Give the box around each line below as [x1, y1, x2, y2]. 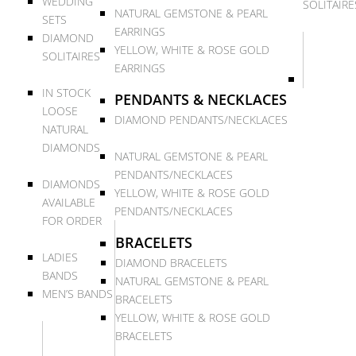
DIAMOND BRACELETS [115, 255, 227, 270]
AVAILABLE [42, 195, 95, 210]
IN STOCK [42, 85, 91, 100]
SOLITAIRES [42, 48, 100, 64]
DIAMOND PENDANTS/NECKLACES [114, 112, 288, 127]
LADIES [42, 250, 78, 265]
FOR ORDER [42, 213, 102, 228]
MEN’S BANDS [42, 286, 113, 301]
